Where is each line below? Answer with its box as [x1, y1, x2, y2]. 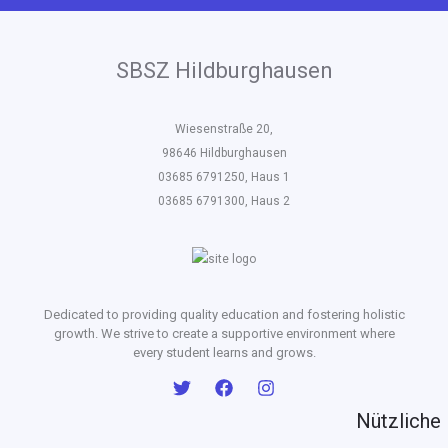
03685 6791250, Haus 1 [158, 169, 290, 184]
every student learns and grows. [132, 344, 316, 360]
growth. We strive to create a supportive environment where [53, 325, 395, 341]
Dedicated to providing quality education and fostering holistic [43, 306, 405, 322]
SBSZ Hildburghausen [115, 58, 333, 83]
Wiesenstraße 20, [175, 121, 273, 136]
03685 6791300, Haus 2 [158, 193, 290, 208]
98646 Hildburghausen [161, 145, 287, 160]
